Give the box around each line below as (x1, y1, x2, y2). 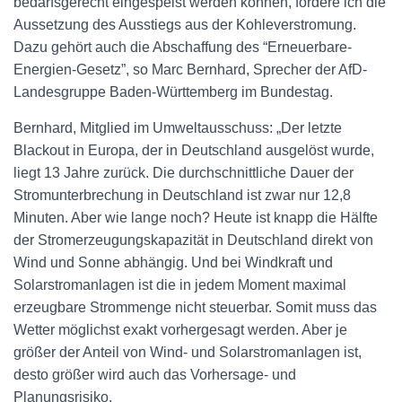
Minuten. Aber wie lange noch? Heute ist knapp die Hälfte (13, 209, 378, 225)
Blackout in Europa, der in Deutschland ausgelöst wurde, (13, 142, 374, 158)
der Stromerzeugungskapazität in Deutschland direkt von (13, 232, 373, 248)
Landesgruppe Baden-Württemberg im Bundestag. (13, 83, 333, 100)
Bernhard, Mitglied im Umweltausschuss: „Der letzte (13, 119, 342, 135)
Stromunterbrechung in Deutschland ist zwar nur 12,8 (13, 187, 351, 203)
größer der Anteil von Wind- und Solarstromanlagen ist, (13, 344, 362, 360)
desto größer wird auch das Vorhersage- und (13, 366, 296, 382)
